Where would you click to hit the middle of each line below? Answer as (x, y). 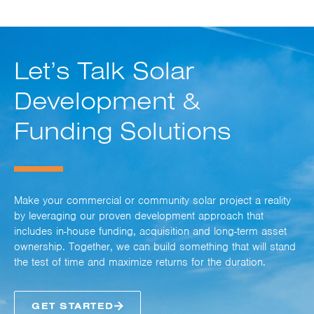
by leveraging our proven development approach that (139, 216)
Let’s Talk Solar (104, 70)
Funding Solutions (123, 130)
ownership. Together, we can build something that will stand (155, 247)
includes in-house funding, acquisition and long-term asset (150, 232)
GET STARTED (73, 306)
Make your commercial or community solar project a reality (152, 201)
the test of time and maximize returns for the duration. (140, 262)
